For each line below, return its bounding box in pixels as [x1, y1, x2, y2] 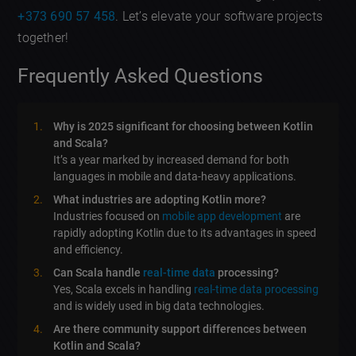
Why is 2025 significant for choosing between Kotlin [53, 119, 314, 133]
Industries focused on [53, 209, 163, 222]
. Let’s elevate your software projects [115, 9, 323, 25]
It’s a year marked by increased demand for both [53, 153, 290, 166]
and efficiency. [53, 242, 124, 256]
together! [17, 30, 69, 46]
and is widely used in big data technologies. [53, 299, 265, 312]
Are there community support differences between [53, 322, 308, 335]
